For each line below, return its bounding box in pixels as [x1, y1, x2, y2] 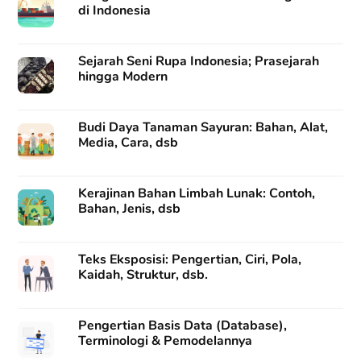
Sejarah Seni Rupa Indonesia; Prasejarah [78, 52, 320, 70]
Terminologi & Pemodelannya [78, 332, 253, 351]
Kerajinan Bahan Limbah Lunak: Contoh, [78, 185, 316, 203]
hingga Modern [78, 67, 168, 85]
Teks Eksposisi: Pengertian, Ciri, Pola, [78, 251, 302, 269]
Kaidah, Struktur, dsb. [78, 266, 209, 284]
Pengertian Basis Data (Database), [78, 317, 288, 335]
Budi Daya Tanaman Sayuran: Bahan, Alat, [78, 118, 329, 136]
